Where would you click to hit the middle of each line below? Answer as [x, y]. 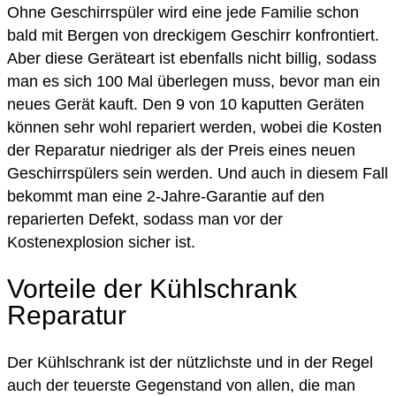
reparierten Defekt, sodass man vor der [145, 219]
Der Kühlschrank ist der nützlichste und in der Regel [190, 362]
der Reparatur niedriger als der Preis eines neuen [181, 150]
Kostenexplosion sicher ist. [101, 242]
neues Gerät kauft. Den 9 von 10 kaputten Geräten [186, 104]
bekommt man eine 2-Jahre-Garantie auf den [166, 196]
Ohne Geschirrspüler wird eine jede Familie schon [183, 12]
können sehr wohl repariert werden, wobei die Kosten [194, 127]
